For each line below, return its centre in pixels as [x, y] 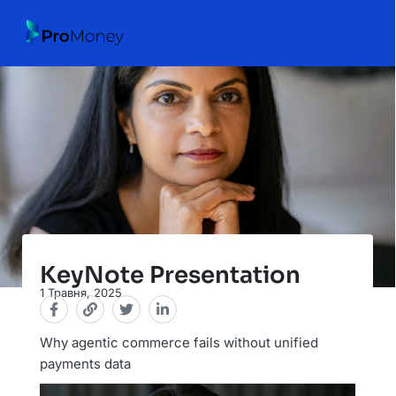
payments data [85, 363]
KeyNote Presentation [170, 275]
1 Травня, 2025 [81, 292]
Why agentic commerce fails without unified [179, 342]
